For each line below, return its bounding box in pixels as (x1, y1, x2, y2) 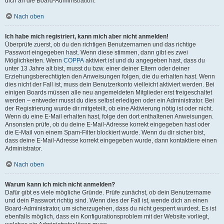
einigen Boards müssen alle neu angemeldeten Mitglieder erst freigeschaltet (5, 89, 212, 96)
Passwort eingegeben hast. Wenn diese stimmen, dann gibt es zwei (5, 49, 188, 56)
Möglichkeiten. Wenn (5, 57, 63, 64)
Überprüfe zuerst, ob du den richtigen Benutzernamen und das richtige (5, 41, 196, 48)
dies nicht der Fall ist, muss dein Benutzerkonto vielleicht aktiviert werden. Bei (5, 81, 214, 88)
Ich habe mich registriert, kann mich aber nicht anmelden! (5, 33, 168, 40)
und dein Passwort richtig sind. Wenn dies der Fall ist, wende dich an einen (5, 197, 208, 204)
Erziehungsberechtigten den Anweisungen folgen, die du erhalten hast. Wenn (5, 73, 215, 80)
